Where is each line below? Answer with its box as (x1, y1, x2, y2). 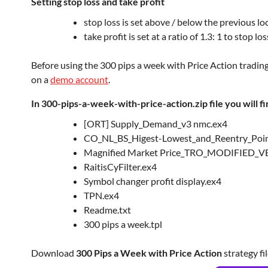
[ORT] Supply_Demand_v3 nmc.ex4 (84, 118, 227, 130)
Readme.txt (84, 204, 131, 216)
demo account (50, 74, 108, 86)
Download (31, 247, 76, 259)
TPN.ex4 (84, 190, 119, 202)
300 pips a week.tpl (84, 218, 162, 230)
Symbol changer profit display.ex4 (84, 175, 221, 187)
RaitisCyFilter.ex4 (84, 161, 157, 173)
